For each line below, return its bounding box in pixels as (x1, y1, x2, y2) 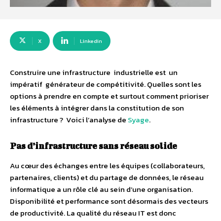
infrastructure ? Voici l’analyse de (10, 114, 128, 125)
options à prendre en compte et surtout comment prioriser (10, 90, 209, 102)
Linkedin (80, 37, 102, 45)
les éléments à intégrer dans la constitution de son (10, 102, 184, 113)
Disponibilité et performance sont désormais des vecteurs (10, 195, 208, 207)
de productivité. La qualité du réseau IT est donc (10, 207, 176, 219)
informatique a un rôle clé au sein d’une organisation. (10, 184, 193, 195)
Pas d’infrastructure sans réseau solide (10, 141, 177, 150)
